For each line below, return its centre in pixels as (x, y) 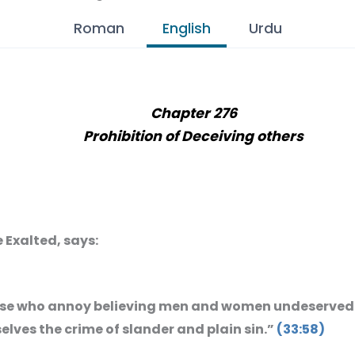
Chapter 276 (193, 113)
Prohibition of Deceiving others (194, 136)
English (186, 29)
